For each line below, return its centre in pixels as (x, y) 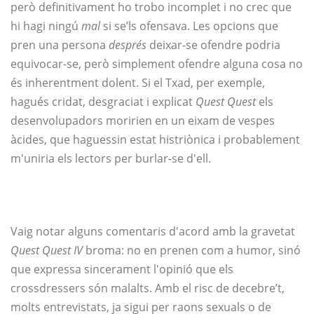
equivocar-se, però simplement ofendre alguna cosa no (157, 64)
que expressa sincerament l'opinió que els (122, 269)
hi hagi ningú (46, 26)
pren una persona (60, 45)
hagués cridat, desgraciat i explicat (103, 102)
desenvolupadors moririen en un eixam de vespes (143, 121)
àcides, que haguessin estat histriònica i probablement (155, 140)
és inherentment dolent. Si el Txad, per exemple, (138, 83)
